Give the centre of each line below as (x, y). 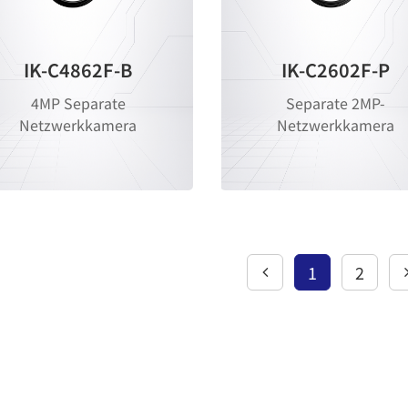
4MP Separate (78, 103)
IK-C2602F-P (336, 70)
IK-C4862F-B (78, 70)
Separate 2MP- (336, 103)
